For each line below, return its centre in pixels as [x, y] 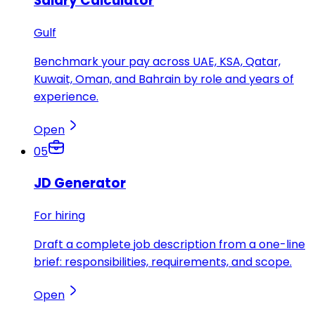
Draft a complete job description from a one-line [169, 245]
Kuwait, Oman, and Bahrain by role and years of [164, 79]
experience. [66, 96]
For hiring [59, 216]
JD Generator [80, 184]
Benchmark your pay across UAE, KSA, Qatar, [157, 61]
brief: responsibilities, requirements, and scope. [163, 262]
